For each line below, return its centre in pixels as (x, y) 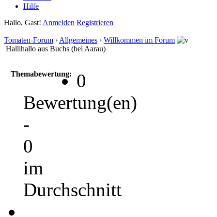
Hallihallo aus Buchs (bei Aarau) (56, 48)
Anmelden (59, 22)
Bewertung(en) (80, 102)
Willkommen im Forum (139, 40)
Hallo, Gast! (23, 22)
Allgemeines (78, 40)
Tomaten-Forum (29, 40)
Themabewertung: (41, 74)
